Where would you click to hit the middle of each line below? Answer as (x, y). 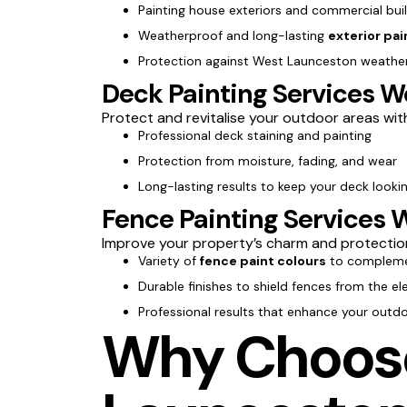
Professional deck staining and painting (255, 135)
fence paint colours (263, 260)
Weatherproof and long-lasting (233, 35)
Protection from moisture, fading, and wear (268, 160)
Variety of (169, 260)
